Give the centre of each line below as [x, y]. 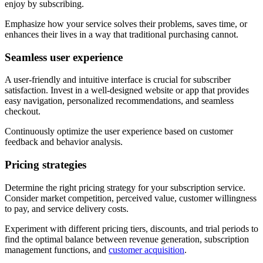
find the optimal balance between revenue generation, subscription [127, 239]
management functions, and [57, 249]
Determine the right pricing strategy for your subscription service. [125, 187]
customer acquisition [146, 249]
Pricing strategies [45, 164]
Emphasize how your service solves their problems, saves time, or [126, 23]
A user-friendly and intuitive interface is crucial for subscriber [118, 80]
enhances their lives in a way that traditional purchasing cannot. [122, 34]
